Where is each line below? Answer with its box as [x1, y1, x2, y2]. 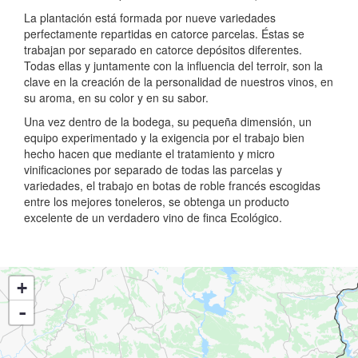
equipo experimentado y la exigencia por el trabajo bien [24, 129, 304, 146]
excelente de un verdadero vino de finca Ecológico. [24, 209, 282, 226]
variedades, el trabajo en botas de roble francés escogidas [24, 177, 320, 194]
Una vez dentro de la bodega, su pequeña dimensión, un [24, 113, 312, 130]
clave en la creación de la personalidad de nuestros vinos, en [24, 74, 333, 90]
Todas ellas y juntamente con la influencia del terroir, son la [24, 58, 323, 74]
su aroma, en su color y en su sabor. [24, 89, 209, 106]
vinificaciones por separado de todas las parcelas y [24, 161, 282, 178]
